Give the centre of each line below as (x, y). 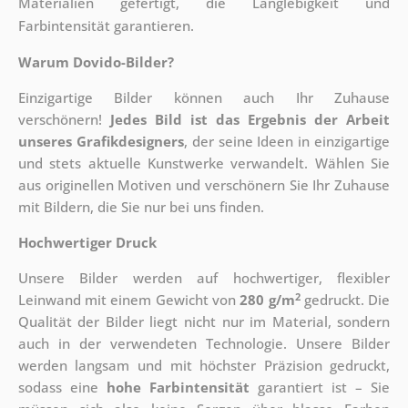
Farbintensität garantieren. (106, 26)
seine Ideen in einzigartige (304, 142)
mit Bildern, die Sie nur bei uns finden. (141, 207)
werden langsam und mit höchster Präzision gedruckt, (204, 366)
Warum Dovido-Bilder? (96, 62)
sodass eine (62, 388)
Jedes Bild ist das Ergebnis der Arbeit (250, 120)
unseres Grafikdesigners (101, 142)
